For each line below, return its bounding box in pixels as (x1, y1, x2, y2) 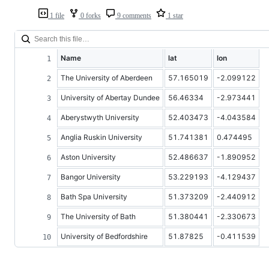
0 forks (79, 11, 101, 20)
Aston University (61, 152, 116, 162)
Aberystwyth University (61, 112, 139, 122)
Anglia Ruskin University (61, 132, 142, 142)
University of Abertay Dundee (61, 92, 160, 102)
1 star (166, 11, 183, 20)
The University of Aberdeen (61, 73, 153, 82)
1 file (48, 11, 64, 20)
